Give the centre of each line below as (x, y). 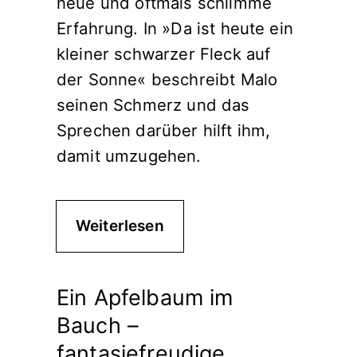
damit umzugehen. (129, 155)
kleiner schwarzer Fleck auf (164, 53)
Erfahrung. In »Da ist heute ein (175, 28)
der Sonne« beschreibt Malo (167, 79)
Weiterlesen (120, 226)
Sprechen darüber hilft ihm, (164, 130)
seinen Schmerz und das (153, 104)
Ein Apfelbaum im (145, 297)
